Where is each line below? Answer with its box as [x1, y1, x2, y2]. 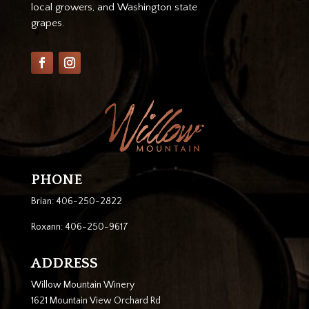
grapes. [30, 17, 65, 29]
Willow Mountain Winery [30, 279, 134, 291]
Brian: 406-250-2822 [30, 196, 122, 208]
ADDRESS [30, 255, 98, 272]
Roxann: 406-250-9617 [30, 221, 128, 233]
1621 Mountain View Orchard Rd [30, 295, 161, 307]
